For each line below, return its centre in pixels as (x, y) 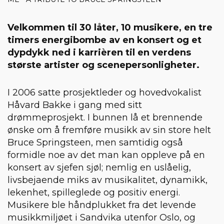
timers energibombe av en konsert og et (104, 40)
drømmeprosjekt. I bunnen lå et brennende (105, 117)
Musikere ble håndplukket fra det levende (102, 205)
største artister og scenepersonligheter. (103, 65)
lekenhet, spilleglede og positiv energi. (94, 192)
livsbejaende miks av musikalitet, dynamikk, (107, 180)
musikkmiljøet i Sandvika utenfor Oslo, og (101, 217)
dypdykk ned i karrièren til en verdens (99, 52)
